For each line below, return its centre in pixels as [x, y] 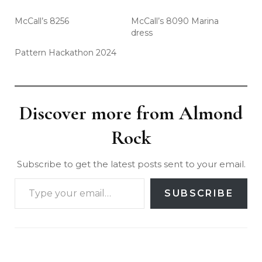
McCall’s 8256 [42, 21]
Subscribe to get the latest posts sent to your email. [131, 164]
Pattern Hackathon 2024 [65, 52]
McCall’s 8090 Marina [175, 21]
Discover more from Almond [131, 113]
